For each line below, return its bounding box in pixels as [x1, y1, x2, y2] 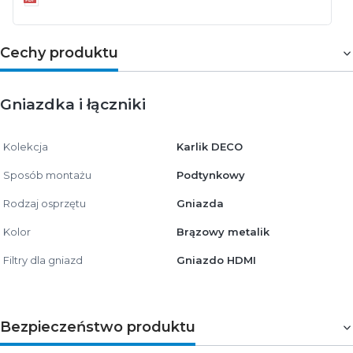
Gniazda [176, 196, 224, 210]
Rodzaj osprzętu [3, 196, 86, 210]
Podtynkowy [176, 168, 245, 181]
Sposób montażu [3, 168, 91, 181]
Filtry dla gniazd [3, 253, 83, 266]
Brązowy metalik [176, 225, 269, 238]
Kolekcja [3, 139, 48, 153]
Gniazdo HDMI [176, 253, 256, 266]
